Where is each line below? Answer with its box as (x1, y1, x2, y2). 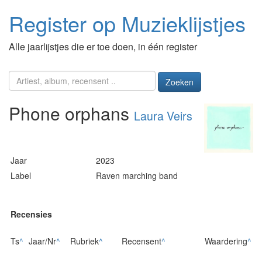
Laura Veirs (134, 108, 192, 125)
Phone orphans (9, 101, 134, 126)
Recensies (11, 208, 52, 220)
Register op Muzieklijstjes (9, 8, 246, 38)
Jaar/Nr (29, 235, 56, 247)
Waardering (205, 235, 247, 247)
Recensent (122, 235, 161, 247)
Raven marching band (96, 169, 178, 181)
